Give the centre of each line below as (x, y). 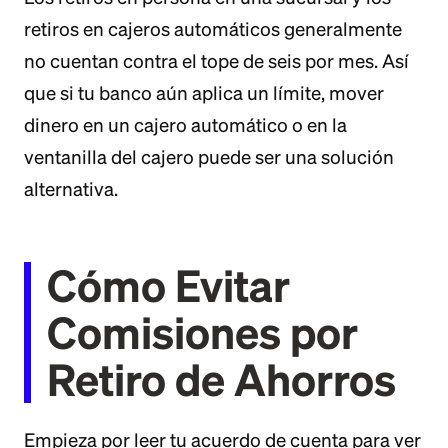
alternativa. (71, 189)
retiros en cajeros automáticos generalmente (213, 29)
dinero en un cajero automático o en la (185, 125)
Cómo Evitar (168, 285)
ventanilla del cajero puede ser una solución (209, 157)
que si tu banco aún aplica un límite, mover (204, 93)
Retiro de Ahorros (221, 379)
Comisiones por (202, 332)
